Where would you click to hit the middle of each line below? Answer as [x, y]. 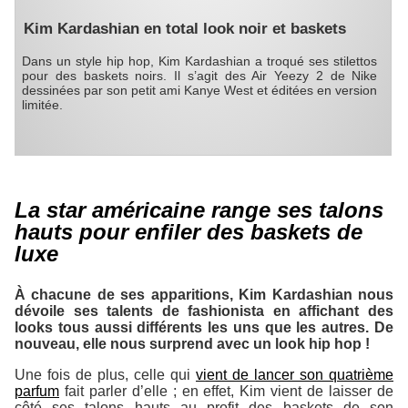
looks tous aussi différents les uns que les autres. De [204, 327]
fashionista [226, 311]
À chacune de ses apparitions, [127, 294]
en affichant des [329, 311]
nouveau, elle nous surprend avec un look [162, 343]
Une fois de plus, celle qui [105, 374]
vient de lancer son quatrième [295, 374]
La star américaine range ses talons [199, 209]
